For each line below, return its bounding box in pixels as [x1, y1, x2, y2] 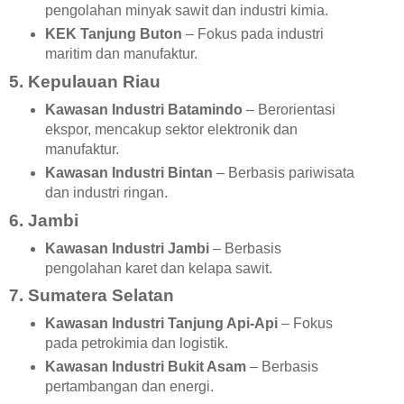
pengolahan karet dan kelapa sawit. [44, 260, 272, 276]
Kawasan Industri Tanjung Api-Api [44, 316, 278, 332]
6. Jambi [9, 210, 78, 230]
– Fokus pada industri [181, 25, 324, 41]
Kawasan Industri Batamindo [44, 101, 243, 117]
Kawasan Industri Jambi [44, 240, 209, 256]
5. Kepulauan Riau [9, 71, 161, 91]
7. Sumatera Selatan [9, 286, 174, 306]
